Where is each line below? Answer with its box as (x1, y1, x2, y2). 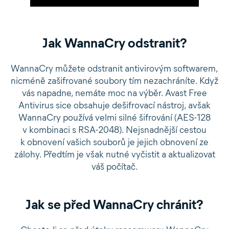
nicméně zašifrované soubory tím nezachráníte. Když (11, 75, 218, 86)
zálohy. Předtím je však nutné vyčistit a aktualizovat (14, 149, 215, 160)
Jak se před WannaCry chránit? (26, 196, 203, 213)
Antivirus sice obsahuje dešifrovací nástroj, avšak (18, 100, 211, 111)
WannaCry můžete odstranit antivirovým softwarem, (11, 63, 218, 74)
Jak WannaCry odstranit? (42, 35, 187, 51)
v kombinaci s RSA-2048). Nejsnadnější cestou (22, 124, 207, 135)
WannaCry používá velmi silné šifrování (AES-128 (18, 112, 211, 123)
